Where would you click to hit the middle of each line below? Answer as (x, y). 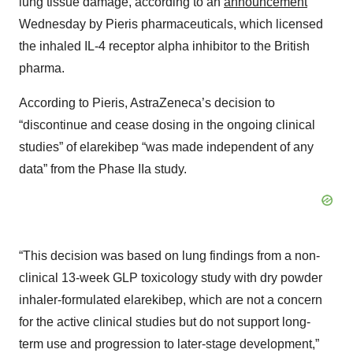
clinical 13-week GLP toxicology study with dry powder (171, 278)
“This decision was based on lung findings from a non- (169, 256)
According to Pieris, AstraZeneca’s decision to (147, 103)
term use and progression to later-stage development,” (169, 344)
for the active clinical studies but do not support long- (165, 322)
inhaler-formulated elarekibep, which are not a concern (171, 300)
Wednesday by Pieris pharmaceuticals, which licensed (171, 24)
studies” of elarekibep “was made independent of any (166, 147)
